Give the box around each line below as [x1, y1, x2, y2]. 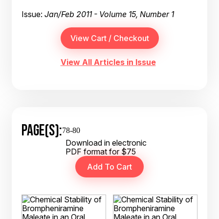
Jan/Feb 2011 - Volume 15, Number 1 [44, 9, 174, 19]
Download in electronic [66, 138, 147, 148]
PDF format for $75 [66, 147, 136, 156]
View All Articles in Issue [60, 57, 156, 67]
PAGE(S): [22, 121, 62, 139]
